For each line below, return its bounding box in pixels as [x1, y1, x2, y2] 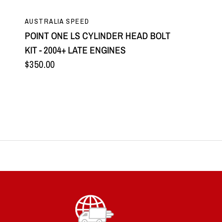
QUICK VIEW [77, 13, 119, 22]
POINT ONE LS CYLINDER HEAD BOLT [25, 29, 170, 42]
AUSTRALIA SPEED [25, 16, 90, 26]
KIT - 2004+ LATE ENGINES [25, 44, 126, 56]
